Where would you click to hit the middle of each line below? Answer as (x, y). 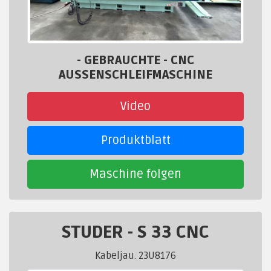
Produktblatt (135, 141)
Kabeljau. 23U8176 (135, 256)
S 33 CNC (173, 233)
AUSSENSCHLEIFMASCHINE (135, 75)
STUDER (95, 233)
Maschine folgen (135, 175)
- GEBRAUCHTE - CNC (135, 61)
